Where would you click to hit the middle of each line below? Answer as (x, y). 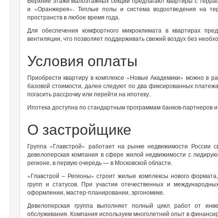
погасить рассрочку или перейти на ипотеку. (90, 93)
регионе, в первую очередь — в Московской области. (100, 162)
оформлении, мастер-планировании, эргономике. (97, 192)
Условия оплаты (84, 60)
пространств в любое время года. (74, 17)
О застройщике (81, 128)
